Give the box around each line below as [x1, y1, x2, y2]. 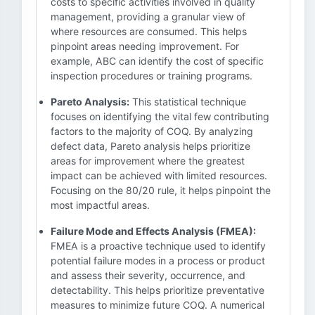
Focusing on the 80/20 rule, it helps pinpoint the [51, 184, 271, 196]
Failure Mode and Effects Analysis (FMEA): [51, 225, 256, 237]
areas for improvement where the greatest [51, 155, 245, 167]
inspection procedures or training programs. [51, 70, 252, 82]
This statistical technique [129, 96, 246, 108]
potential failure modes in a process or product [51, 255, 265, 266]
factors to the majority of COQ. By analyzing [51, 125, 253, 137]
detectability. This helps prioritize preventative [51, 284, 264, 296]
